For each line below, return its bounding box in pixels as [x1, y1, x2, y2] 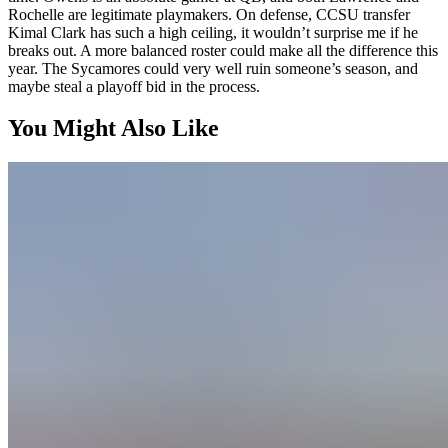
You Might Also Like [8, 115, 219, 142]
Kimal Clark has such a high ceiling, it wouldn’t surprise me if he [8, 23, 418, 41]
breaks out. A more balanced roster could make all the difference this [8, 41, 438, 59]
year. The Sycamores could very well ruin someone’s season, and [8, 59, 418, 77]
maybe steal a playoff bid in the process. [8, 77, 260, 95]
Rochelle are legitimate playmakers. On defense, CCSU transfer [8, 5, 410, 23]
